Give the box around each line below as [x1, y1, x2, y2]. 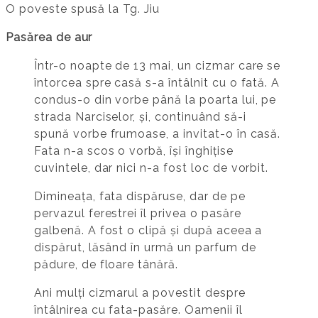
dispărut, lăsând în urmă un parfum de [34, 241, 256, 255]
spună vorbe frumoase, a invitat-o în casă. [34, 127, 281, 141]
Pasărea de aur [6, 31, 93, 45]
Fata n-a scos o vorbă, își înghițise [34, 144, 234, 158]
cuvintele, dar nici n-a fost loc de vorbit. [34, 161, 269, 175]
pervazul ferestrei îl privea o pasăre [34, 207, 241, 221]
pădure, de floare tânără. [34, 258, 179, 272]
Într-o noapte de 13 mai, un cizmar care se [34, 59, 281, 73]
